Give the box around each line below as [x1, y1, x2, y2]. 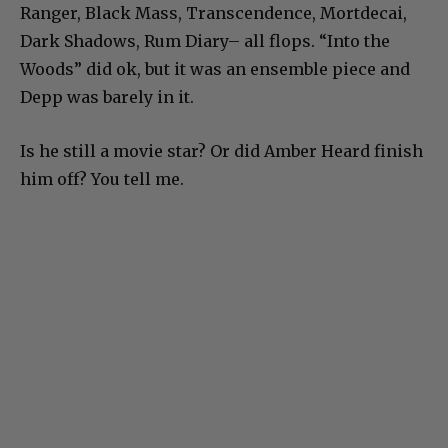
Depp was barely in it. [20, 87, 194, 108]
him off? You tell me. [20, 169, 184, 190]
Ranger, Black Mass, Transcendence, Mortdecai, [20, 3, 407, 24]
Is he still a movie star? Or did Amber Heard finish [20, 141, 423, 162]
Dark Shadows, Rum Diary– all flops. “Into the [20, 31, 390, 52]
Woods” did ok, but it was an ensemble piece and [20, 59, 410, 80]
